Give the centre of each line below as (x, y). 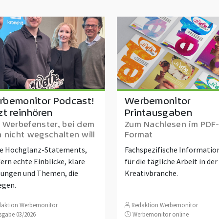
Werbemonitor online (160, 214)
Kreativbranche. (151, 173)
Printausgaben (158, 112)
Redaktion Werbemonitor (164, 205)
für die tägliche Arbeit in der (171, 161)
